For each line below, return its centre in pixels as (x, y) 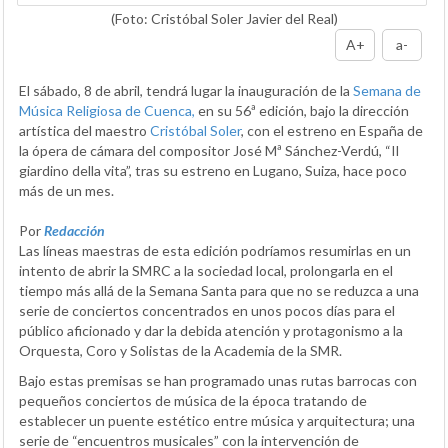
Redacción (74, 230)
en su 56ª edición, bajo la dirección (302, 110)
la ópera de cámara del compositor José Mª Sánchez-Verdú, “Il (209, 150)
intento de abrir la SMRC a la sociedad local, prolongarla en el (206, 270)
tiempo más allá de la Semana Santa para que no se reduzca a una (219, 290)
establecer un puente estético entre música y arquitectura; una (217, 420)
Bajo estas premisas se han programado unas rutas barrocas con (218, 380)
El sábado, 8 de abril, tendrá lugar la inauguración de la (186, 90)
